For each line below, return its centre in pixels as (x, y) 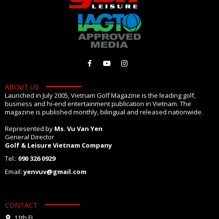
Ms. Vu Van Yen (78, 128)
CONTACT (21, 205)
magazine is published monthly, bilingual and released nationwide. (104, 112)
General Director (30, 137)
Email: (14, 171)
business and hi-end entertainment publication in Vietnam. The (98, 103)
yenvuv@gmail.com (55, 171)
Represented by (30, 128)
